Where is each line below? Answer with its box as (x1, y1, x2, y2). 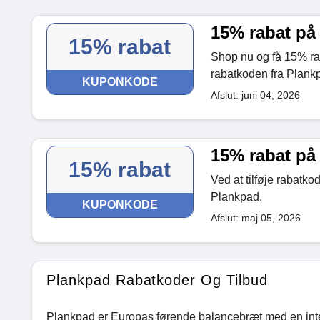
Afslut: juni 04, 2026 (210, 89, 300, 101)
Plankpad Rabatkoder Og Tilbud (46, 271, 268, 288)
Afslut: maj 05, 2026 (210, 211, 301, 224)
